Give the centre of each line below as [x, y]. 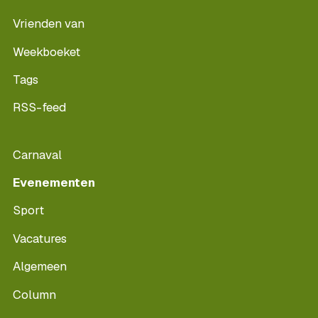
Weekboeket [46, 51]
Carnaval [37, 154]
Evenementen [54, 183]
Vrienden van [49, 24]
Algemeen [40, 267]
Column [34, 294]
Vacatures [40, 238]
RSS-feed [39, 108]
